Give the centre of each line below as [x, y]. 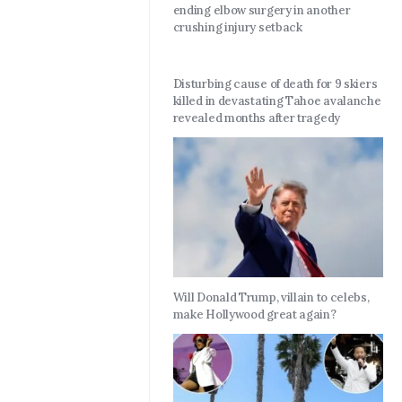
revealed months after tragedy [256, 118]
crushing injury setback [237, 28]
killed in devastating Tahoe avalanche [277, 101]
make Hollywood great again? [254, 315]
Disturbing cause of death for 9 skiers [275, 84]
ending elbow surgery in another [262, 11]
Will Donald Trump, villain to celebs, [271, 298]
